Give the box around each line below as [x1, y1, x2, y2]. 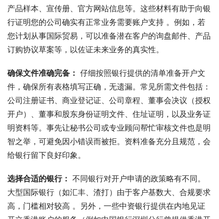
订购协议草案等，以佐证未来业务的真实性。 [7, 44, 164, 54]
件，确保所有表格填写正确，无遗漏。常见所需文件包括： [7, 81, 211, 91]
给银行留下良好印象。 [7, 150, 86, 160]
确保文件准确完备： [7, 67, 78, 78]
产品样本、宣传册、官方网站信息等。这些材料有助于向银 [7, 3, 211, 13]
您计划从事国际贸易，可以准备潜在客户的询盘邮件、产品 [7, 30, 211, 41]
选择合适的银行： [7, 173, 70, 183]
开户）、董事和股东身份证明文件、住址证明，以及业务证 [7, 109, 211, 119]
